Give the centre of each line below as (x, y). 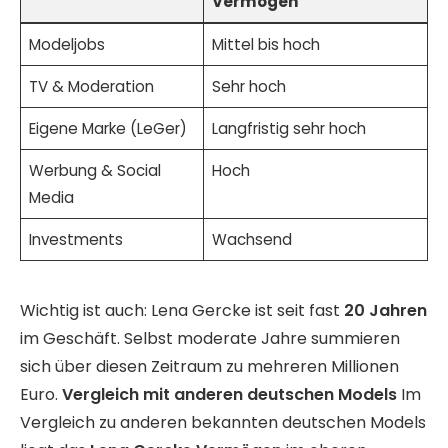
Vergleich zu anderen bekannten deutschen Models (223, 422)
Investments (75, 240)
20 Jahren (385, 310)
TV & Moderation (91, 87)
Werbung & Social (94, 171)
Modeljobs (66, 45)
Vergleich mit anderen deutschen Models (229, 394)
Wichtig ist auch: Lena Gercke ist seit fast (182, 310)
